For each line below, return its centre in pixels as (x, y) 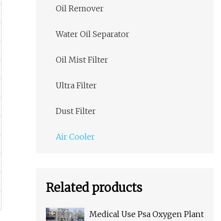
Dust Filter (76, 111)
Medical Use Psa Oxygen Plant (147, 214)
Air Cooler (75, 137)
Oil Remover (80, 9)
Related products (94, 188)
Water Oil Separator (92, 34)
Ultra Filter (76, 86)
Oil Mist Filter (82, 60)
